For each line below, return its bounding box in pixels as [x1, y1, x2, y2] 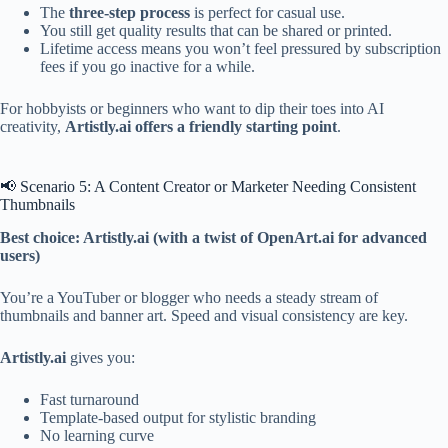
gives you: [66, 348, 135, 366]
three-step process [69, 4, 190, 22]
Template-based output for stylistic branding [40, 408, 316, 426]
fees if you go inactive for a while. [40, 58, 255, 76]
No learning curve [40, 426, 154, 444]
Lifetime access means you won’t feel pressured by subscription [40, 40, 441, 58]
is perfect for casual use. [190, 4, 345, 22]
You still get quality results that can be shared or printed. [40, 22, 392, 40]
